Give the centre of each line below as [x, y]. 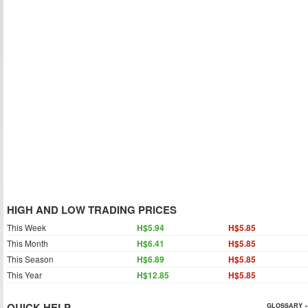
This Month [27, 243]
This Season [30, 259]
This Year [24, 275]
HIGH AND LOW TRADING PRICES [92, 210]
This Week [26, 227]
